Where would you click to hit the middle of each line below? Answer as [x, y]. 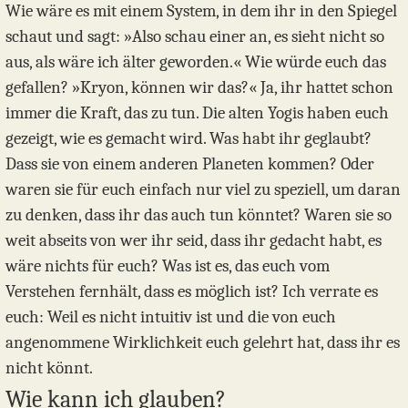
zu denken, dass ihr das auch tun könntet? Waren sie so [199, 215]
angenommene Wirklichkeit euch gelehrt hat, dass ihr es [203, 343]
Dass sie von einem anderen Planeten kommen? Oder [190, 164]
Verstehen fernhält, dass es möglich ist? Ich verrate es [192, 292]
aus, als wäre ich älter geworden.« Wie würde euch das [196, 62]
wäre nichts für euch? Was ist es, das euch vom [168, 266]
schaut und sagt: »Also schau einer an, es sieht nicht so [195, 37]
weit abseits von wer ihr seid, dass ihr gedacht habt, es [194, 241]
